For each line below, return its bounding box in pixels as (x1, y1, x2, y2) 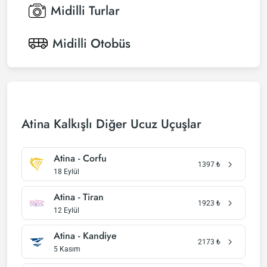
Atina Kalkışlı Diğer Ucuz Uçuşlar (21, 115, 201, 133)
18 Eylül (54, 167, 79, 176)
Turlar (89, 2, 120, 20)
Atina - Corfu (54, 151, 107, 165)
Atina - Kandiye (54, 229, 117, 243)
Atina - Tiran (54, 190, 104, 204)
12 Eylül (54, 206, 79, 215)
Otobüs (91, 35, 131, 52)
